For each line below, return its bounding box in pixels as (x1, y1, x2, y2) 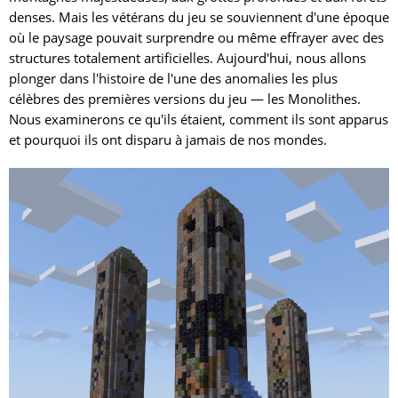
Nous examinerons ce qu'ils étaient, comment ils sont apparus (9, 110, 388, 128)
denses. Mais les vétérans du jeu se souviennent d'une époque (9, 8, 389, 26)
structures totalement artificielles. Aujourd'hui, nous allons (9, 49, 366, 67)
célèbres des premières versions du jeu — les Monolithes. (9, 90, 361, 107)
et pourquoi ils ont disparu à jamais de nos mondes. (9, 131, 327, 148)
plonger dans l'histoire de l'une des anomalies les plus (9, 69, 338, 87)
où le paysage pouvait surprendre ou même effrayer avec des (9, 28, 384, 46)
